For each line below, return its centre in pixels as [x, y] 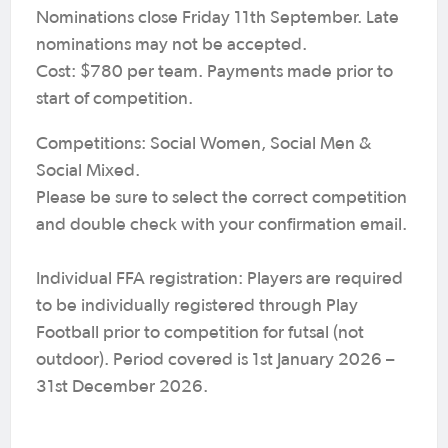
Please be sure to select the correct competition [221, 197]
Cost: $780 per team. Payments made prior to [214, 71]
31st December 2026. [122, 386]
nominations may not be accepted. [171, 44]
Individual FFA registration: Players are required [219, 278]
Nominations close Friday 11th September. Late [217, 17]
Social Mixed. [88, 170]
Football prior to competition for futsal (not [200, 332]
